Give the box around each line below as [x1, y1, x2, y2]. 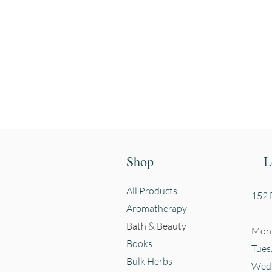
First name [204, 40, 245, 52]
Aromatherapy [126, 202, 187, 214]
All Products [126, 184, 177, 197]
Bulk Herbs [126, 254, 172, 267]
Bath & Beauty [126, 219, 186, 232]
